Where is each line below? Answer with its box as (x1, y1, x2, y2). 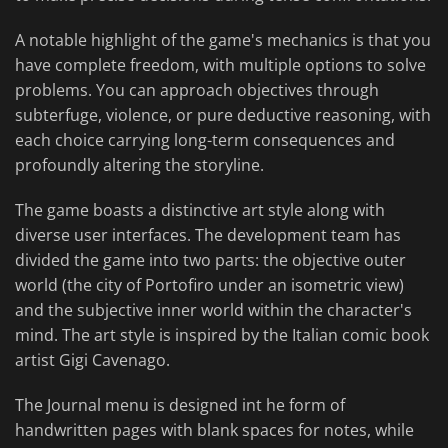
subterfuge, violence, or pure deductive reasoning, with (15, 104, 431, 127)
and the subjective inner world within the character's (15, 299, 412, 322)
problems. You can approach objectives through (15, 79, 379, 102)
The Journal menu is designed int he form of (15, 394, 345, 417)
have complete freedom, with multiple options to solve (15, 54, 426, 77)
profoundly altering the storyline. (15, 154, 264, 177)
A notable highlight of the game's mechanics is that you (15, 29, 431, 52)
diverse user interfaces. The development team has (15, 224, 401, 247)
